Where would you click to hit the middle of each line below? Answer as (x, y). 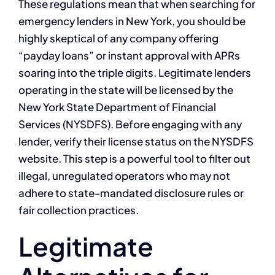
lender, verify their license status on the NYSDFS (136, 141)
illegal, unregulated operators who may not (124, 175)
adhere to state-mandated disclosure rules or (131, 192)
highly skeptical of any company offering (118, 38)
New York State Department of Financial (117, 107)
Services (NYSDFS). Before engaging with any (130, 124)
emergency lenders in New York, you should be (132, 21)
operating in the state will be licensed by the (126, 89)
